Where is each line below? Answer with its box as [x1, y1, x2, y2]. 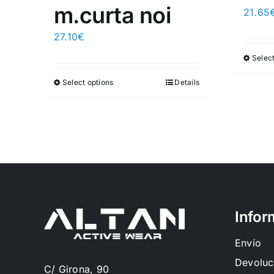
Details [174, 78, 199, 87]
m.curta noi [54, 2, 171, 29]
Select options [62, 78, 114, 87]
